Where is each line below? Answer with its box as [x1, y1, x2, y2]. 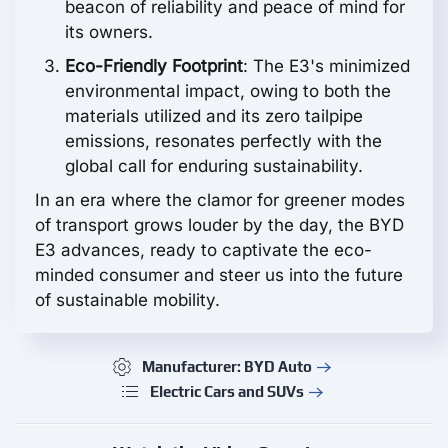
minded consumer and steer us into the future [35, 265, 403, 286]
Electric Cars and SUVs [149, 382, 304, 400]
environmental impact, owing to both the [65, 81, 391, 102]
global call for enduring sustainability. [65, 156, 363, 177]
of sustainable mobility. [35, 290, 220, 311]
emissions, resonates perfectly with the [65, 131, 382, 152]
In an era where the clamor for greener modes [35, 190, 405, 211]
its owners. [65, 22, 153, 43]
